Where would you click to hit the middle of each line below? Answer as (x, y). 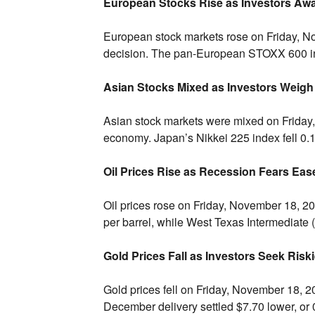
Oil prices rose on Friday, (165, 205)
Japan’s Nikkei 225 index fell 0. (230, 137)
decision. (126, 53)
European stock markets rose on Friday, (201, 36)
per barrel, (128, 221)
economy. (127, 137)
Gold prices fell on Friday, (166, 289)
